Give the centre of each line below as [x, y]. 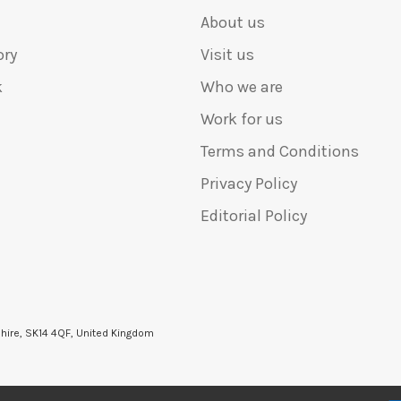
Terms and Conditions [280, 152]
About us [233, 23]
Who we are [242, 87]
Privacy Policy [249, 184]
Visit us [227, 55]
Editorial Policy [254, 216]
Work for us [242, 119]
